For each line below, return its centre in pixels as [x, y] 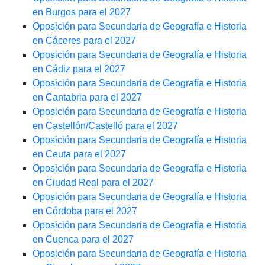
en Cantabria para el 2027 [87, 98]
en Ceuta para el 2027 [79, 154]
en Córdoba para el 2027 [85, 211]
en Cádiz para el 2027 [79, 69]
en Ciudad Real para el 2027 [93, 183]
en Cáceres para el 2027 [84, 41]
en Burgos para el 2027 [82, 12]
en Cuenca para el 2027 [83, 240]
